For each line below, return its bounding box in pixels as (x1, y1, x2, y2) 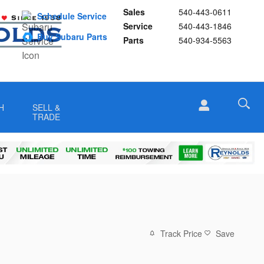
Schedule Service (37, 10, 107, 22)
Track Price (160, 227, 202, 239)
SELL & (32, 101, 60, 113)
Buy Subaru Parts (37, 31, 107, 42)
